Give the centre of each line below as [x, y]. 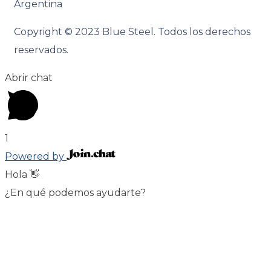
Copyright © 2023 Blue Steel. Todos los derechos [132, 31]
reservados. [41, 50]
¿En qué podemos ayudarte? [75, 192]
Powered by [36, 156]
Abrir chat [29, 77]
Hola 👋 [22, 174]
